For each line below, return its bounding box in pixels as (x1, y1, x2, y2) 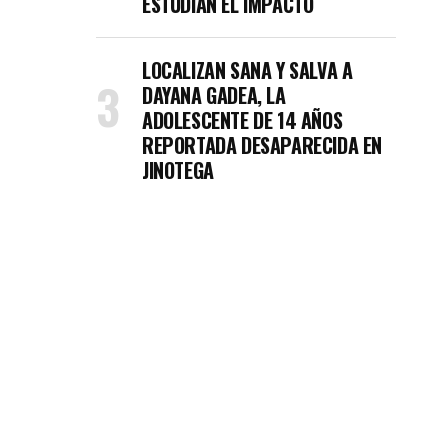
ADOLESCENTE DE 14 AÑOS (142, 105, 343, 135)
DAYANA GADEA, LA (142, 80, 286, 110)
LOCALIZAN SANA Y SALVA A (142, 55, 353, 85)
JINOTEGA (142, 155, 214, 185)
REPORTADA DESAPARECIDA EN (142, 130, 383, 160)
